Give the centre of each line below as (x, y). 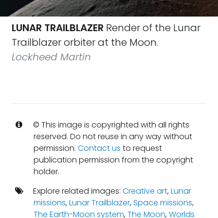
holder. (46, 172)
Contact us (99, 148)
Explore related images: (77, 191)
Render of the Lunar (152, 28)
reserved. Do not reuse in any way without (113, 136)
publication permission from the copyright (113, 160)
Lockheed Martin (51, 57)
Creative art (145, 191)
